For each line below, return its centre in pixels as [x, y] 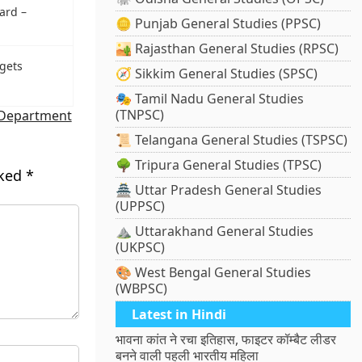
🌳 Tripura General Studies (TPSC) [219, 165]
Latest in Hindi [179, 315]
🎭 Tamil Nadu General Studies [210, 99]
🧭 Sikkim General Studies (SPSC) [217, 74]
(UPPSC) [141, 206]
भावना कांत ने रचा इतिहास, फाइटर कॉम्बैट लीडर [226, 340]
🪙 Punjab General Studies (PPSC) [219, 24]
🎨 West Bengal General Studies [214, 273]
